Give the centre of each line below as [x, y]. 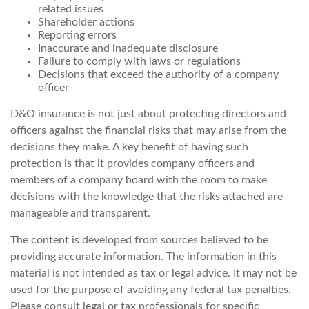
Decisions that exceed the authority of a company [158, 74]
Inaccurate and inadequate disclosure [128, 48]
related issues [71, 9]
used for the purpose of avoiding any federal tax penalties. [151, 290]
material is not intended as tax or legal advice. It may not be [153, 273]
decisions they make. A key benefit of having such [129, 147]
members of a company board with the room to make [139, 180]
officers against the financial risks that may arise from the [148, 130]
